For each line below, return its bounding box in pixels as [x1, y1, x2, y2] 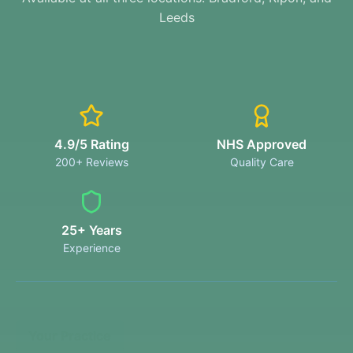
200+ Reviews [54, 155, 128, 169]
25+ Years [61, 222, 122, 238]
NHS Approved [217, 136, 307, 152]
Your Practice [28, 327, 111, 344]
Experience [62, 241, 121, 255]
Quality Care [229, 155, 294, 169]
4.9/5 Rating [54, 136, 129, 152]
